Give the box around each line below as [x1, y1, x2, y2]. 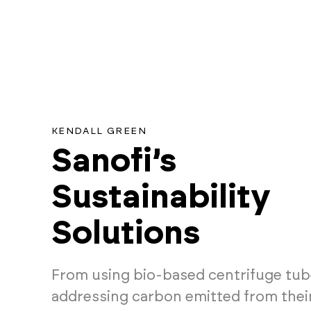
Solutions [51, 217, 200, 250]
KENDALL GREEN [51, 126, 146, 136]
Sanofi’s [51, 145, 176, 178]
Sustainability [51, 181, 271, 214]
